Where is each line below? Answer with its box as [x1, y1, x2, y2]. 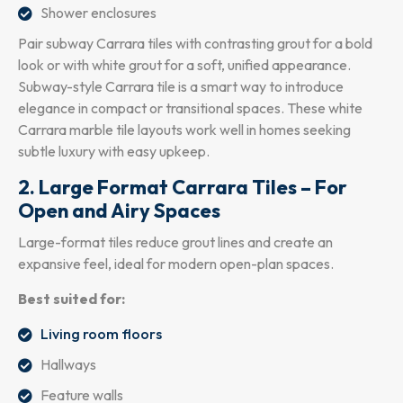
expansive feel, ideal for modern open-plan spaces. [18, 254, 334, 273]
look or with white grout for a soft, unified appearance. [18, 55, 351, 74]
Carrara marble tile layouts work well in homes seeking [18, 120, 351, 139]
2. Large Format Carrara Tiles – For [18, 174, 347, 200]
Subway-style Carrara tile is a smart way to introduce [18, 76, 344, 95]
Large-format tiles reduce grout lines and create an [18, 232, 333, 251]
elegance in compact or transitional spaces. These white [18, 98, 363, 117]
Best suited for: [18, 289, 125, 308]
